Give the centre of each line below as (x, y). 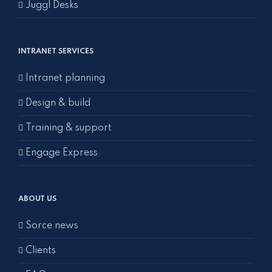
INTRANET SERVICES (56, 52)
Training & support (69, 128)
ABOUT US (37, 199)
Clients (41, 251)
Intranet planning (65, 78)
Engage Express (62, 153)
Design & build (58, 103)
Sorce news (52, 226)
